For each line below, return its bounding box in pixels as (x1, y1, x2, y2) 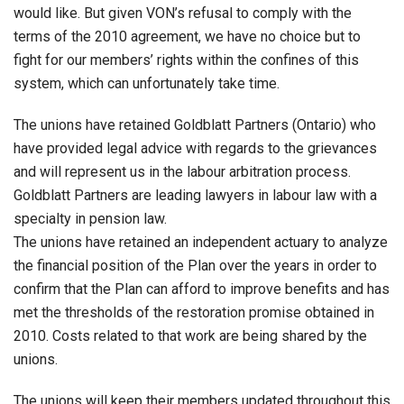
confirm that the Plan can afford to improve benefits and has (14, 280, 390, 298)
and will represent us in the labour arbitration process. (14, 162, 351, 180)
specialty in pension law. (14, 209, 167, 227)
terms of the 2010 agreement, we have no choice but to (14, 27, 361, 45)
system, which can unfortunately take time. (14, 74, 280, 92)
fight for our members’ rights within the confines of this (14, 50, 359, 69)
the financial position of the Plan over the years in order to (14, 256, 377, 274)
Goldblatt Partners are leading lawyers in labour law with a (14, 186, 377, 204)
